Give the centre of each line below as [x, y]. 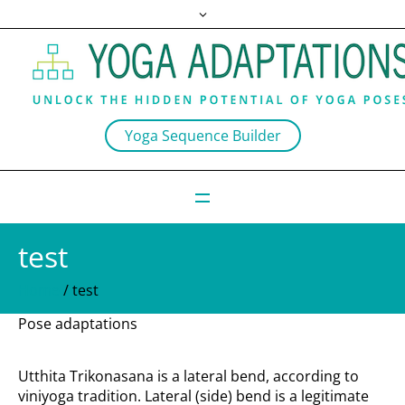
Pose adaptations [78, 324]
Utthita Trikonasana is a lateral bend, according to [189, 377]
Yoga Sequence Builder [202, 136]
